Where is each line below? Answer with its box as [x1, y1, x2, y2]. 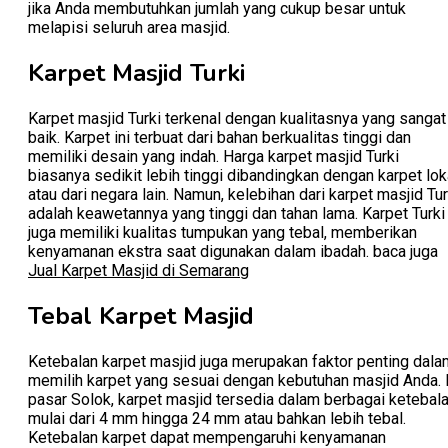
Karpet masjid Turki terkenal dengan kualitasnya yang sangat [28, 108, 446, 128]
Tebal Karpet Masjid [28, 299, 254, 332]
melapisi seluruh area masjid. [28, 18, 230, 38]
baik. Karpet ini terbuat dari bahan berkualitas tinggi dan [28, 127, 411, 147]
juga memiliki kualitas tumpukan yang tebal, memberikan [28, 222, 417, 242]
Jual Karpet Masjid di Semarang [28, 260, 249, 280]
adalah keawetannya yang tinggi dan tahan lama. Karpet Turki [28, 203, 445, 223]
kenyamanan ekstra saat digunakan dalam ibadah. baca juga [28, 241, 438, 261]
